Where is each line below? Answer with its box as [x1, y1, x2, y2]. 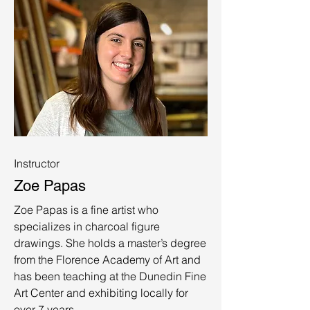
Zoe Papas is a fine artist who [14, 203, 158, 217]
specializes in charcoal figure [14, 219, 160, 234]
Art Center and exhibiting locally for [14, 286, 188, 300]
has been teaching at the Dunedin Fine [14, 269, 206, 284]
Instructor [14, 156, 60, 171]
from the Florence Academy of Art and [14, 253, 201, 267]
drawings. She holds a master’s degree [14, 236, 206, 250]
